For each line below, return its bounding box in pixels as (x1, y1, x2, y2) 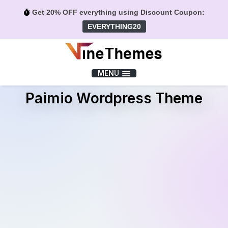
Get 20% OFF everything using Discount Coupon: (30, 8, 205, 16)
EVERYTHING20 (87, 22, 141, 31)
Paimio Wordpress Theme (25, 89, 203, 107)
